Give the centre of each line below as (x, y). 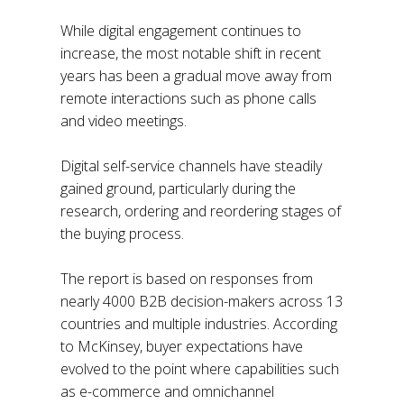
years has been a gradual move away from (197, 76)
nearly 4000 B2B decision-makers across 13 (202, 302)
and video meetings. (126, 121)
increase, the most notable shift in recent (191, 54)
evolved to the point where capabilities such (200, 369)
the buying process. (123, 234)
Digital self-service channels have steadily (192, 166)
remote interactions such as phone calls (189, 99)
